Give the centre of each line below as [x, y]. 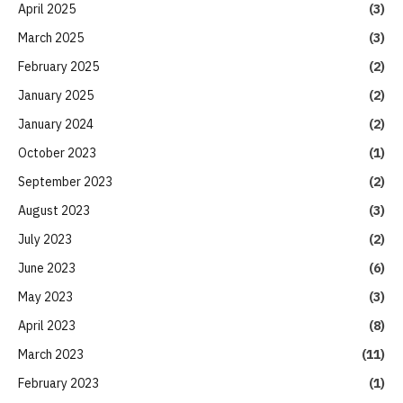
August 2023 [54, 210]
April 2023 [47, 325]
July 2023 [45, 239]
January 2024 [56, 124]
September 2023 [65, 181]
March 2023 [51, 354]
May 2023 [45, 296]
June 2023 [47, 268]
